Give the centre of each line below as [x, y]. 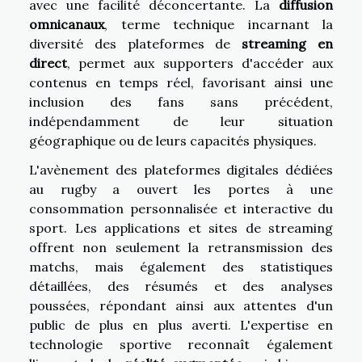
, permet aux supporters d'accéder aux [200, 63]
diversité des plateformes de [136, 43]
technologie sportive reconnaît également [181, 344]
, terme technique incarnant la [219, 24]
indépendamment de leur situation [181, 121]
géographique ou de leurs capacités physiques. [173, 140]
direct [48, 63]
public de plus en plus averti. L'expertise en [181, 324]
